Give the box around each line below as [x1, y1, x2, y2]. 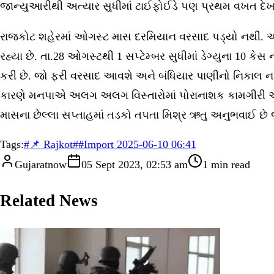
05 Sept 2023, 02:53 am [81, 158, 188, 171]
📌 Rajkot [29, 138, 73, 150]
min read [208, 158, 250, 171]
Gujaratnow [15, 158, 67, 171]
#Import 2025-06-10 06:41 [78, 138, 196, 150]
